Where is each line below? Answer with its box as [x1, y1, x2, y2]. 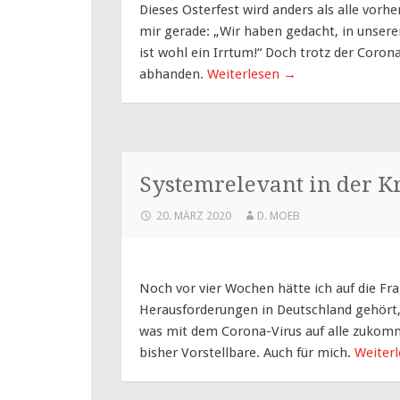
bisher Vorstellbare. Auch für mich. [139, 344, 354, 361]
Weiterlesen [207, 65, 283, 82]
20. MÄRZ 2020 [156, 208, 231, 222]
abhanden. [139, 65, 207, 82]
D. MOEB [256, 208, 300, 222]
